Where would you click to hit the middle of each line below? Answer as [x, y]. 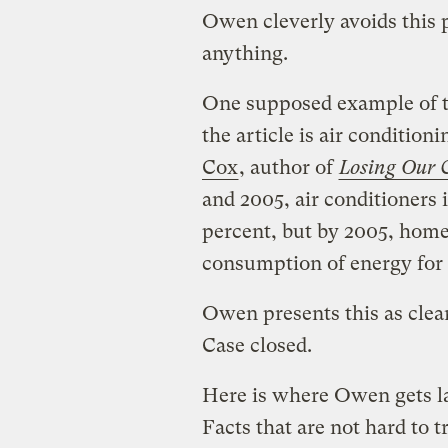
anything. [244, 53]
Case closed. [256, 345]
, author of [288, 167]
